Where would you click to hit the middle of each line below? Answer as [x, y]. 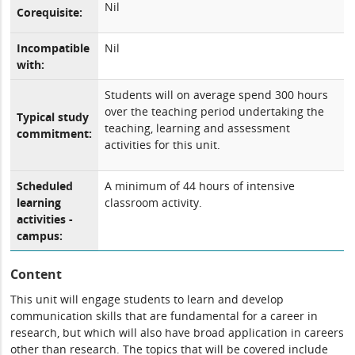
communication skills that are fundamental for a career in [164, 316]
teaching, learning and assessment [198, 128]
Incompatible [53, 48]
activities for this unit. [163, 145]
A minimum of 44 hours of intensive [200, 186]
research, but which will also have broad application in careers [177, 332]
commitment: [55, 134]
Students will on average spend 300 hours [217, 95]
